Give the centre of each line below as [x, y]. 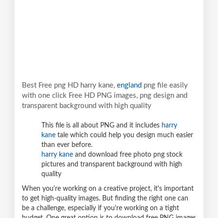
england [129, 86]
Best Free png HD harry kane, [69, 86]
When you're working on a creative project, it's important [108, 189]
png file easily [165, 86]
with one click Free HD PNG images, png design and [105, 96]
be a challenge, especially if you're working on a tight [100, 209]
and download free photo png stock [128, 155]
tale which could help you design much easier [124, 136]
